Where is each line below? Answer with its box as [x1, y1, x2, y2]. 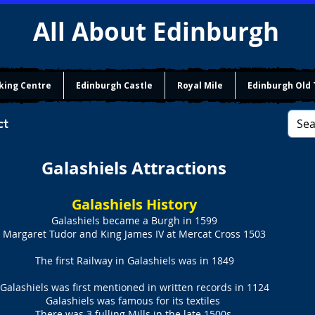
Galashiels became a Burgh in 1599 [51, 214, 217, 227]
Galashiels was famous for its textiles [46, 294, 223, 307]
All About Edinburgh [33, 15, 285, 49]
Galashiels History [72, 195, 197, 214]
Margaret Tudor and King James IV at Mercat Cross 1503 [3, 227, 266, 240]
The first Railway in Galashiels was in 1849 [34, 254, 234, 267]
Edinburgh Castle [76, 79, 153, 91]
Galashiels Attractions [41, 156, 226, 180]
